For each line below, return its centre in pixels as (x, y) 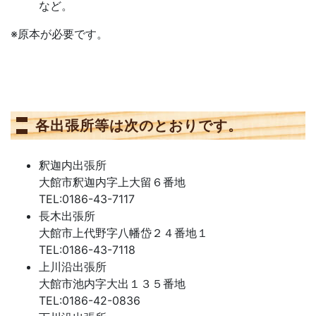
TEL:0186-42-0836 (90, 300)
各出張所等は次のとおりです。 (139, 126)
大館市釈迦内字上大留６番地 (112, 182)
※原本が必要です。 (59, 34)
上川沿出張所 (73, 267)
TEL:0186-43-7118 (87, 250)
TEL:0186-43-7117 (87, 199)
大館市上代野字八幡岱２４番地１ (123, 233)
